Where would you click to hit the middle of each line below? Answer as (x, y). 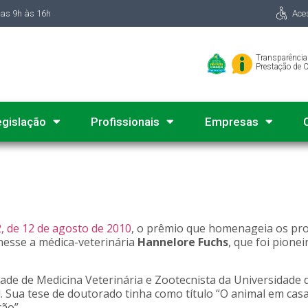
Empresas (231, 122)
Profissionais (125, 122)
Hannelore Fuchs (183, 242)
